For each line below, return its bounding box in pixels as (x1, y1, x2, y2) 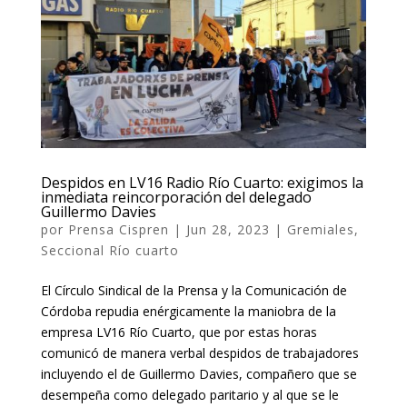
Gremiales (286, 221, 354, 239)
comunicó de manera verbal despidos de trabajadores (40, 344, 359, 362)
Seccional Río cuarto (40, 242, 179, 260)
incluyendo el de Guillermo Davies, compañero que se (40, 365, 357, 383)
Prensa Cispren (67, 221, 169, 239)
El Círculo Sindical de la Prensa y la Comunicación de (40, 282, 347, 300)
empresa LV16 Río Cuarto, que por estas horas (40, 323, 317, 342)
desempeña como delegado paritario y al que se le (40, 386, 339, 404)
